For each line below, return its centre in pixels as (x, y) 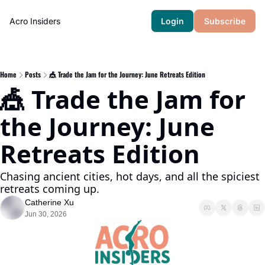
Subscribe (225, 21)
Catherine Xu (49, 202)
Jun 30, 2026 (46, 214)
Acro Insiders (35, 21)
